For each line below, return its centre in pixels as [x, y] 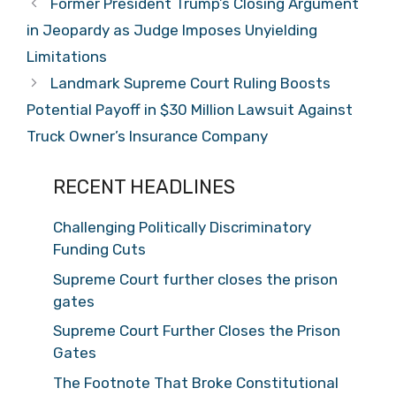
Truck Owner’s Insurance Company [147, 136]
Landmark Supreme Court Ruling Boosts [191, 83]
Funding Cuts [99, 249]
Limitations [67, 57]
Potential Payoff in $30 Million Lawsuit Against [190, 110]
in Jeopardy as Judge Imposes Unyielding [172, 30]
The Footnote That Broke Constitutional [196, 382]
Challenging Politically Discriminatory [182, 227]
